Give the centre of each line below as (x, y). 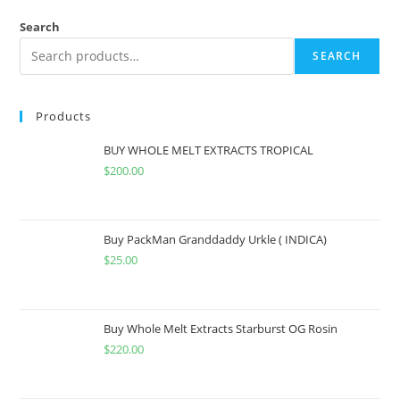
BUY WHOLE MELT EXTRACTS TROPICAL (209, 150)
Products (64, 116)
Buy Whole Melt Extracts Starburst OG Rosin (221, 328)
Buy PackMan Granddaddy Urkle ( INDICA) (216, 239)
